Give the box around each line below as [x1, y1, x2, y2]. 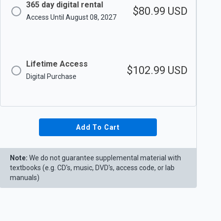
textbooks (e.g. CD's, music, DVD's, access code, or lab [9, 164, 175, 172]
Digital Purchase [26, 72, 76, 80]
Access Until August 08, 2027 [26, 13, 116, 21]
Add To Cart [76, 123, 120, 131]
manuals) [9, 174, 39, 182]
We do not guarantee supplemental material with [29, 154, 181, 162]
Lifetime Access [26, 59, 88, 69]
